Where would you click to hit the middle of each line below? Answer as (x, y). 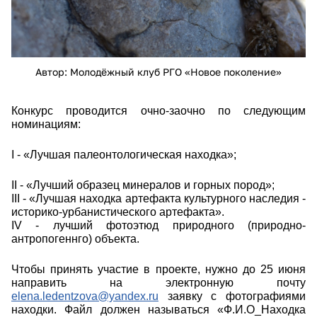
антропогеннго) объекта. (75, 239)
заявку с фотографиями (232, 296)
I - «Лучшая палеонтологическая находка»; (124, 155)
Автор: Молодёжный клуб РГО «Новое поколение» (158, 72)
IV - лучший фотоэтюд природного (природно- (158, 226)
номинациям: (46, 125)
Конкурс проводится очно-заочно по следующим (158, 111)
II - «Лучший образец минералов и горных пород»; (143, 185)
